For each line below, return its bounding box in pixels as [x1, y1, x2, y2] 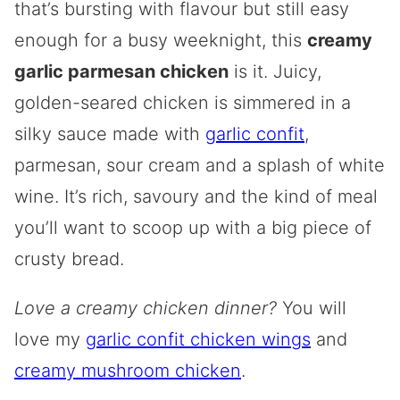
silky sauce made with [14, 123, 205, 145]
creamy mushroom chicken [14, 360, 241, 381]
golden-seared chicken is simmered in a [14, 92, 351, 113]
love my [14, 329, 86, 350]
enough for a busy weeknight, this [14, 29, 307, 51]
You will [282, 297, 346, 319]
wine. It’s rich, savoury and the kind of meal [14, 186, 378, 207]
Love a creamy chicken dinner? [14, 297, 282, 319]
